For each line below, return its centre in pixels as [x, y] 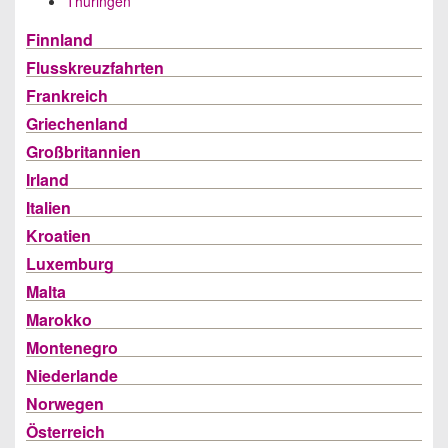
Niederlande [72, 375]
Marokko [59, 319]
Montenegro [72, 347]
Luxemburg [70, 263]
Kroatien [58, 235]
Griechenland [77, 123]
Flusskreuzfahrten [95, 67]
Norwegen [65, 403]
